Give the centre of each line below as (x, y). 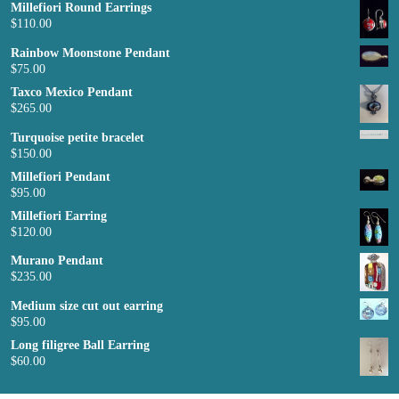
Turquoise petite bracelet (77, 137)
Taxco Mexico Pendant (72, 93)
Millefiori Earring (59, 216)
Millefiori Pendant (61, 176)
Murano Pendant (57, 261)
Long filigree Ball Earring (80, 346)
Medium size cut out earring (87, 306)
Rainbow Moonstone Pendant (90, 53)
